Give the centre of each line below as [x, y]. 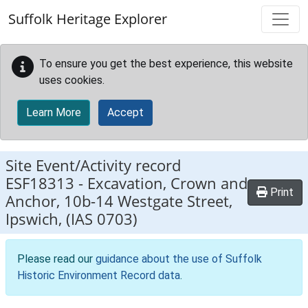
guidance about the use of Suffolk [179, 259]
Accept [125, 112]
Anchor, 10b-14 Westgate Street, [119, 201]
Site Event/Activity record [93, 165]
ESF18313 [40, 183]
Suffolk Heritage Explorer [88, 19]
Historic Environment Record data [99, 275]
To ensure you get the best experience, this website [166, 64]
